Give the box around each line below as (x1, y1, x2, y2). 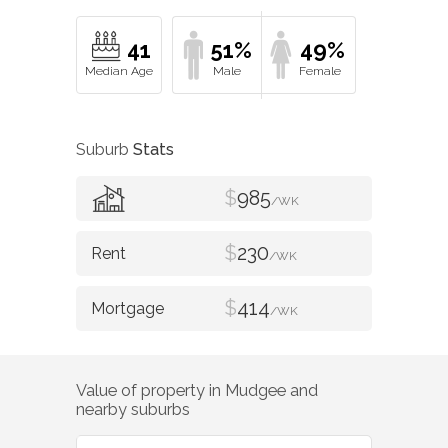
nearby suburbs (76, 399, 190, 419)
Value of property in (76, 380, 225, 400)
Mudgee (225, 380, 286, 400)
